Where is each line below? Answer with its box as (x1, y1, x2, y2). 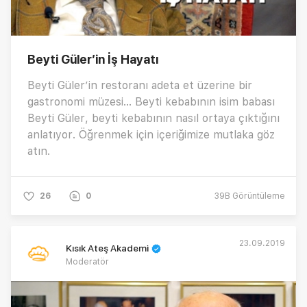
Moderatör (66, 257, 109, 267)
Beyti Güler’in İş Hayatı (27, 52, 158, 67)
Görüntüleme (230, 191, 285, 201)
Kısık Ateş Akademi (66, 243, 149, 254)
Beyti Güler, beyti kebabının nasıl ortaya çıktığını (27, 112, 280, 125)
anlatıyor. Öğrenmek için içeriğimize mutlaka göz (27, 128, 275, 142)
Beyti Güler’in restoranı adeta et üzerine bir (27, 79, 252, 93)
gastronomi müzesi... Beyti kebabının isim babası (27, 95, 275, 109)
